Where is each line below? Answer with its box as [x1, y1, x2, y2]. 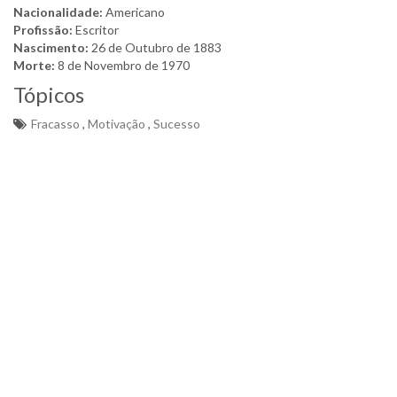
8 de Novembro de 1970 [55, 58, 190, 73]
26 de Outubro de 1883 [89, 40, 222, 55]
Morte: [13, 58, 55, 73]
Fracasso [31, 116, 80, 131]
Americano [103, 4, 165, 19]
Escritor [73, 22, 119, 37]
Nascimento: [13, 40, 89, 55]
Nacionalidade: [13, 4, 103, 19]
